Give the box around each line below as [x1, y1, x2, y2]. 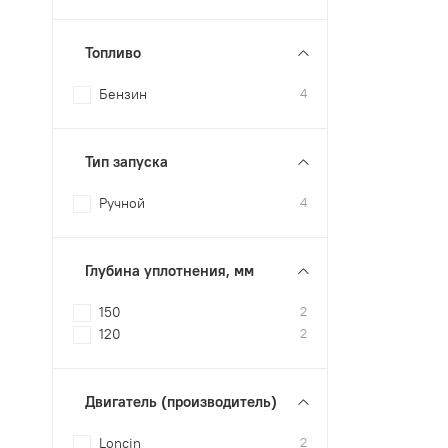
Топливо [85, 43, 142, 63]
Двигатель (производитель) [85, 392, 278, 412]
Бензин [99, 85, 148, 104]
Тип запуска [85, 152, 169, 172]
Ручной [99, 194, 146, 213]
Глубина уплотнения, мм [85, 261, 255, 281]
